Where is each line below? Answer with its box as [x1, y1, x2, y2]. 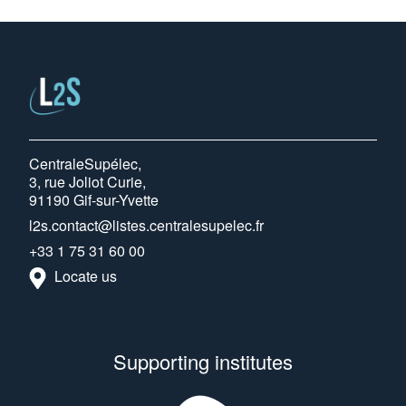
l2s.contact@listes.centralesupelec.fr [29, 215, 264, 236]
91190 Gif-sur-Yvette [29, 189, 159, 210]
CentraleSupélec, [29, 153, 141, 174]
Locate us [54, 266, 117, 287]
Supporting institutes [113, 347, 293, 375]
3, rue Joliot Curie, [29, 171, 146, 192]
